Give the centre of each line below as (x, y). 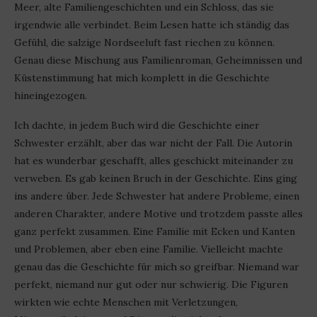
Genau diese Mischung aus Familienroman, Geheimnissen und (158, 60)
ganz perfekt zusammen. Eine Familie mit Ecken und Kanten (155, 232)
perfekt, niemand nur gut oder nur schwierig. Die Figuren (151, 285)
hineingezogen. (51, 96)
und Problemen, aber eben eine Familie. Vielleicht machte (149, 249)
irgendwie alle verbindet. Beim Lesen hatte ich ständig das (152, 25)
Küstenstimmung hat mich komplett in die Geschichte (142, 78)
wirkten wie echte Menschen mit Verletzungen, (126, 302)
